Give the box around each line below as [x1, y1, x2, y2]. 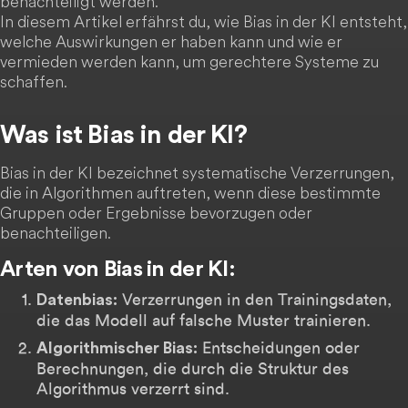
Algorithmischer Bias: [36, 341, 198, 356]
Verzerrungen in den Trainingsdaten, [117, 290, 392, 309]
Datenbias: [36, 292, 117, 308]
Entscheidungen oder [198, 338, 360, 357]
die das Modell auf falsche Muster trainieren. [36, 311, 371, 330]
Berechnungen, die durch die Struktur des [36, 359, 349, 378]
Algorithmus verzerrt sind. [36, 379, 229, 398]
